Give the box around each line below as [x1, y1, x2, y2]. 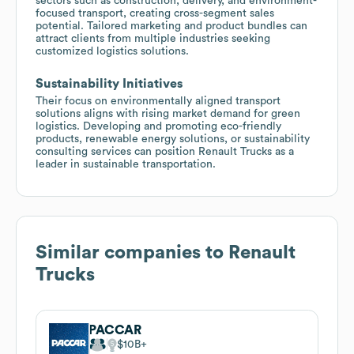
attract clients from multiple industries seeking [36, 32, 270, 44]
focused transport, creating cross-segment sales [36, 7, 274, 19]
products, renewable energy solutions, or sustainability [36, 133, 310, 145]
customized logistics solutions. [36, 45, 189, 57]
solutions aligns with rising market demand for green [36, 107, 300, 119]
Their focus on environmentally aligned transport [36, 95, 281, 107]
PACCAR [88, 323, 141, 337]
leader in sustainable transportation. [36, 158, 216, 170]
